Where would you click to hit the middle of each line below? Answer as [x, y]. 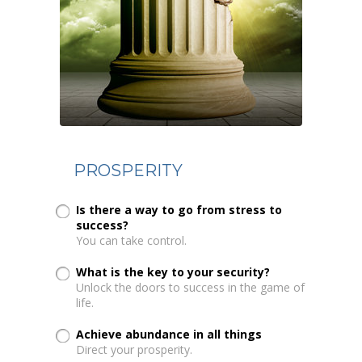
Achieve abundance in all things [169, 334]
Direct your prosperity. [135, 349]
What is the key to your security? [173, 271]
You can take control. [132, 240]
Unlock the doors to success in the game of [191, 287]
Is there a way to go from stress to [179, 209]
